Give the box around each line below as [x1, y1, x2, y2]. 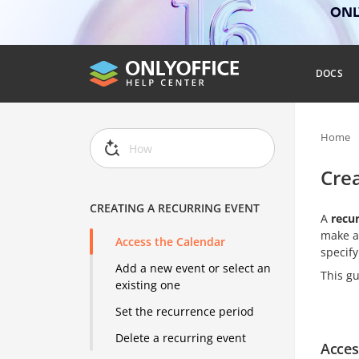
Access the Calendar [115, 234, 226, 250]
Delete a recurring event [115, 330, 247, 346]
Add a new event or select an [115, 260, 272, 276]
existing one [115, 277, 181, 293]
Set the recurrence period [115, 304, 255, 320]
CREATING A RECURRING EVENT [90, 200, 260, 216]
